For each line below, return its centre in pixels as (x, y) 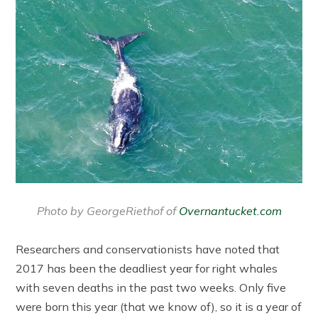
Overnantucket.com (230, 211)
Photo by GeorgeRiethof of (108, 211)
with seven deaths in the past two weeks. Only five (151, 288)
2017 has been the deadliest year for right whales (147, 269)
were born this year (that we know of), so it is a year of (159, 307)
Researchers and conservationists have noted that (148, 250)
